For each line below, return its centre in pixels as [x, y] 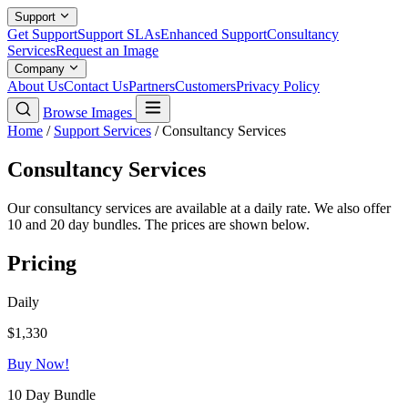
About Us [36, 86]
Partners [152, 86]
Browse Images [89, 112]
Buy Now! [38, 363]
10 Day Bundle [51, 394]
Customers [205, 86]
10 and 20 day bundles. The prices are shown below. [158, 224]
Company [41, 69]
